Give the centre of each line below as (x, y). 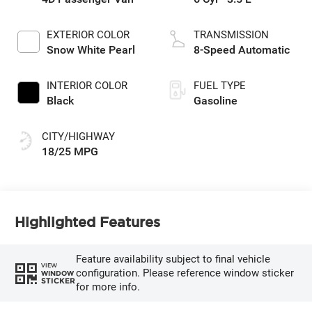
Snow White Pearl (91, 50)
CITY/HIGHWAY (79, 137)
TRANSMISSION (231, 35)
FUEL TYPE (220, 86)
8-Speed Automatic (242, 50)
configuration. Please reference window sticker (185, 273)
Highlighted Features (88, 222)
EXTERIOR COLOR (88, 35)
